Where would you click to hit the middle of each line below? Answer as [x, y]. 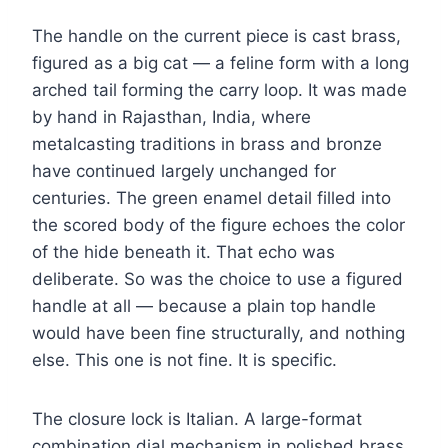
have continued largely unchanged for [184, 171]
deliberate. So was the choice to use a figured [217, 279]
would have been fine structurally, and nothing [218, 333]
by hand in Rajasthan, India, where [171, 117]
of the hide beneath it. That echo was [183, 252]
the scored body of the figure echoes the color [218, 225]
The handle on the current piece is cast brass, [216, 36]
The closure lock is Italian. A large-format [197, 419]
